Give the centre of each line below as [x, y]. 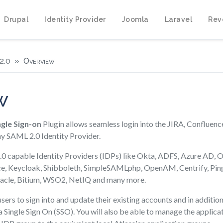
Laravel [178, 19]
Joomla [135, 19]
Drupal [16, 19]
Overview [39, 61]
